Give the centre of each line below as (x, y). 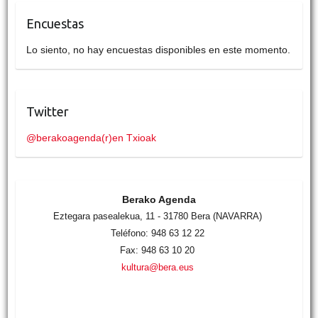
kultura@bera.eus (157, 267)
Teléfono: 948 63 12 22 (157, 233)
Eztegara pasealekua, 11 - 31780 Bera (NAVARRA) (157, 216)
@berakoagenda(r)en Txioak (91, 137)
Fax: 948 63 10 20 (157, 250)
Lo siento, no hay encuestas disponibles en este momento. (158, 49)
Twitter (47, 111)
